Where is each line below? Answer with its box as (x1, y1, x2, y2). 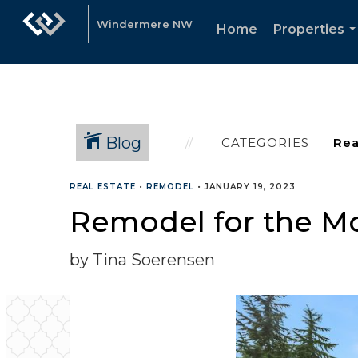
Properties (273, 22, 344, 37)
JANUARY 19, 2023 (205, 181, 296, 192)
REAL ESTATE (70, 181, 136, 192)
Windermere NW (97, 18, 193, 30)
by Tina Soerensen (70, 250, 215, 269)
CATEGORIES (221, 134, 310, 150)
